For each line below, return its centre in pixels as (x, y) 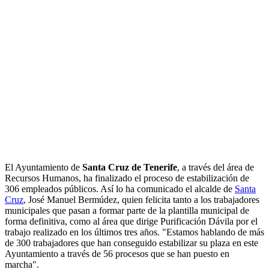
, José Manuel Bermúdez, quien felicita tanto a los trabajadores (141, 200)
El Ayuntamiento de (44, 168)
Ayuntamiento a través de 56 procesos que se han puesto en (117, 254)
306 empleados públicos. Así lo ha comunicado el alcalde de (120, 189)
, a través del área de (216, 168)
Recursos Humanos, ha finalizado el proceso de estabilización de (127, 178)
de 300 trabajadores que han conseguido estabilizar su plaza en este (131, 243)
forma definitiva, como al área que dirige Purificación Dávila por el (131, 222)
